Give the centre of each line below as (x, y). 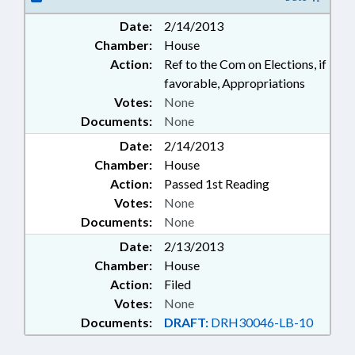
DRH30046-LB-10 (261, 322)
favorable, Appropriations (235, 83)
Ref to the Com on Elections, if (245, 64)
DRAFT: (186, 322)
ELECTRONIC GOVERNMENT (214, 11)
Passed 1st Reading (217, 183)
